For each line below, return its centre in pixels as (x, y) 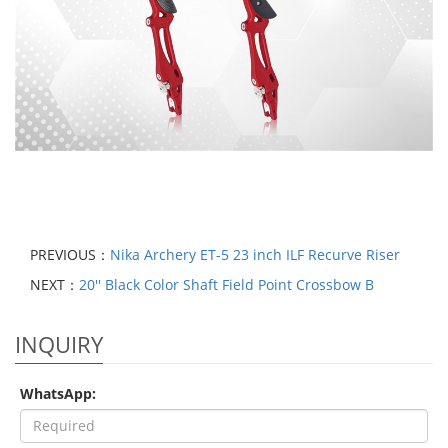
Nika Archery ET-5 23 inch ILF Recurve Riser (255, 254)
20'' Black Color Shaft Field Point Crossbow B (226, 284)
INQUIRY (59, 343)
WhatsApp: (58, 393)
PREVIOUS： (70, 254)
